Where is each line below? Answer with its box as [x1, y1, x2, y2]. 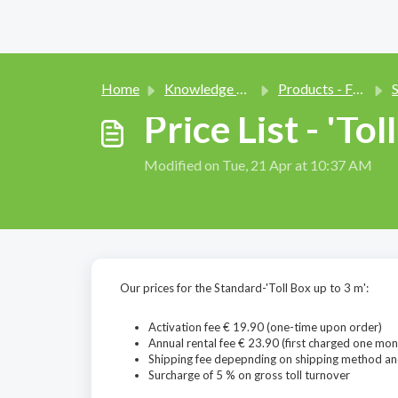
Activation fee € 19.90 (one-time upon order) [148, 320, 382, 334]
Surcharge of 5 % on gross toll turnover [148, 368, 350, 382]
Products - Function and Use [278, 80, 353, 97]
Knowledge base [164, 80, 236, 97]
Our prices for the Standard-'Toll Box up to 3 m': [120, 281, 369, 295]
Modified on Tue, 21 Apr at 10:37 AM [144, 156, 372, 173]
